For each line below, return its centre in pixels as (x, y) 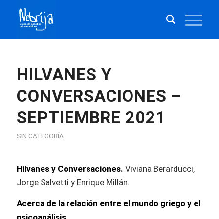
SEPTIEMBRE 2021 (91, 117)
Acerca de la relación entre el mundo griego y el (108, 203)
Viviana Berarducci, (159, 169)
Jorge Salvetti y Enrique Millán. (73, 183)
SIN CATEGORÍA (40, 136)
